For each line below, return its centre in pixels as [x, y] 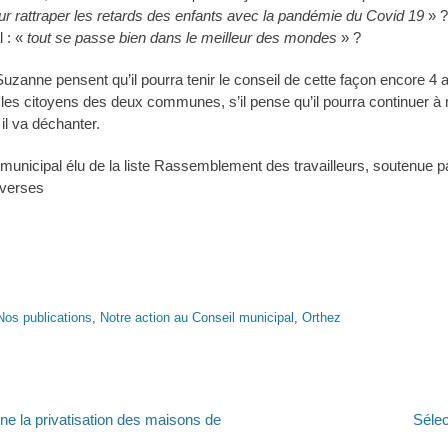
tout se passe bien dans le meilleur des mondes [182, 38]
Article [243, 418]
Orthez [321, 317]
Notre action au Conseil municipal [197, 317]
